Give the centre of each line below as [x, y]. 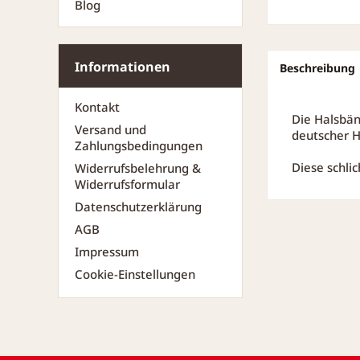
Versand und [110, 129]
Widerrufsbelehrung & [138, 168]
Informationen [123, 67]
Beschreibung [317, 67]
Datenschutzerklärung [138, 207]
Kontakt [97, 107]
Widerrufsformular [127, 184]
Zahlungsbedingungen [139, 145]
